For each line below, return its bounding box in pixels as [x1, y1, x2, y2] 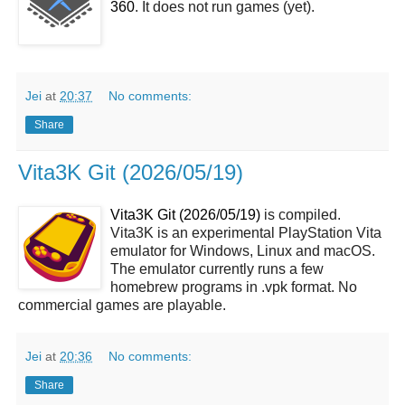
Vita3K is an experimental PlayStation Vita [110, 225, 381, 241]
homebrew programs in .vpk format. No [110, 279, 357, 296]
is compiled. [260, 207, 341, 223]
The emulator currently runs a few [110, 261, 324, 278]
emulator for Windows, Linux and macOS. [110, 243, 375, 259]
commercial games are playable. [18, 297, 226, 314]
